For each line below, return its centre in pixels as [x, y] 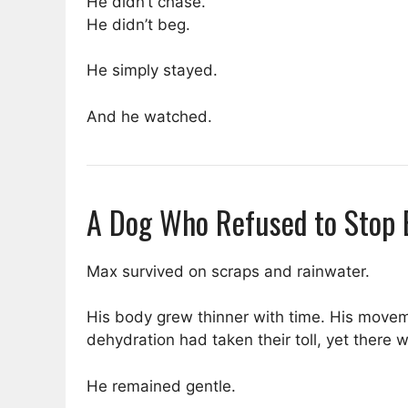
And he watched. [149, 116]
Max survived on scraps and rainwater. [228, 271]
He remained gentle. [161, 386]
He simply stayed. [152, 71]
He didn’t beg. [138, 24]
